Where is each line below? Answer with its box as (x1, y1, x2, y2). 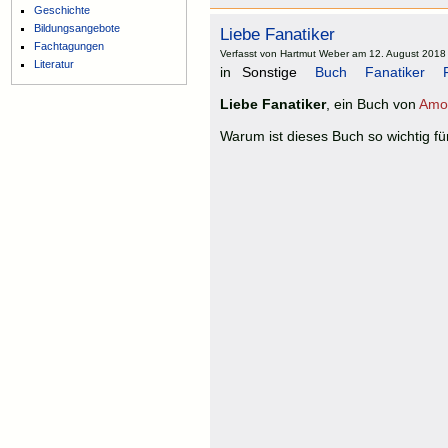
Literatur (34, 57, 75, 70)
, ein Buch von (326, 96, 419, 113)
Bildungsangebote (34, 21, 121, 34)
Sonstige (242, 64, 297, 81)
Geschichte (34, 3, 91, 16)
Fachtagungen (34, 39, 105, 52)
